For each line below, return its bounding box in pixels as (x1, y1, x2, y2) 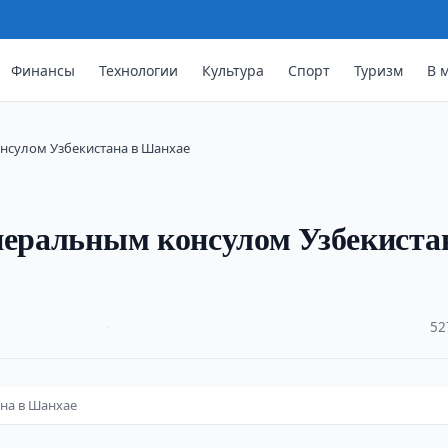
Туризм (354, 60, 404, 80)
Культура (202, 60, 265, 80)
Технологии (99, 60, 179, 80)
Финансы (11, 60, 76, 80)
